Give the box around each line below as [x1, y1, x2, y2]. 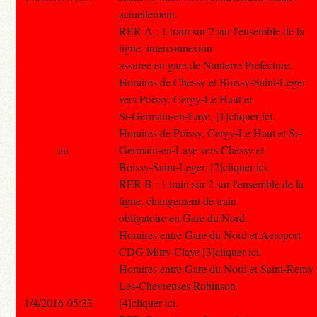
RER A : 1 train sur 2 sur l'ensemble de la [119, 23, 305, 38]
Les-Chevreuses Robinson [119, 277, 236, 293]
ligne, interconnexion [119, 40, 213, 55]
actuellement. [119, 6, 178, 21]
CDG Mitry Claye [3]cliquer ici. [119, 243, 263, 259]
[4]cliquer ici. [119, 294, 179, 310]
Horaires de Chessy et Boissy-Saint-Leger [119, 74, 306, 89]
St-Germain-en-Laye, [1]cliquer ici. [119, 108, 276, 123]
